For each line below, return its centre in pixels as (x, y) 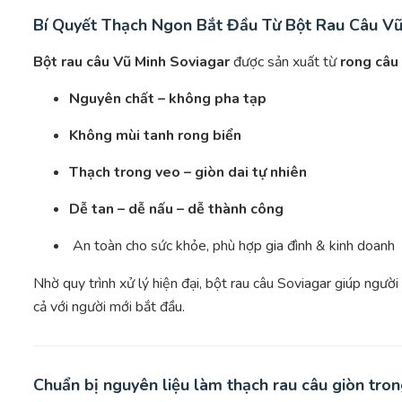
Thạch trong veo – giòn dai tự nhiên (188, 173)
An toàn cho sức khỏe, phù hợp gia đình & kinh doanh (232, 246)
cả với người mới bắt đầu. (109, 307)
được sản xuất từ (285, 62)
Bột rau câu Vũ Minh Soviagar (131, 62)
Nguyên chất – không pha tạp (168, 99)
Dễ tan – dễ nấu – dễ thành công (176, 210)
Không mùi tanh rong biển (155, 136)
